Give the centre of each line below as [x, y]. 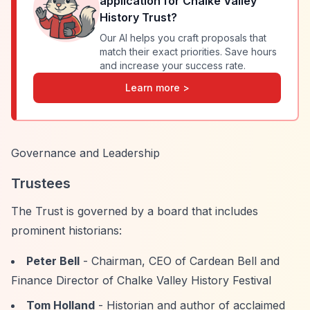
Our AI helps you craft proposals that [183, 38]
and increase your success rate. [173, 65]
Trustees [41, 183]
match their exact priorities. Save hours [188, 52]
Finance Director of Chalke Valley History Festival [141, 280]
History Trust [135, 17]
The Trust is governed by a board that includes [135, 211]
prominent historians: [66, 230]
